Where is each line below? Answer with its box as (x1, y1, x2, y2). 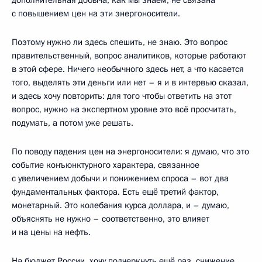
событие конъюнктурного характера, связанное (12, 158, 199, 171)
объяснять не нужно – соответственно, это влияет (12, 212, 209, 225)
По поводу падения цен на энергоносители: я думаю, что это (12, 145, 249, 157)
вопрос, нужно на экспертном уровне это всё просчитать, (12, 103, 236, 115)
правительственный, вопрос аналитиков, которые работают (12, 49, 246, 61)
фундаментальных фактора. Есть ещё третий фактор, (12, 185, 219, 198)
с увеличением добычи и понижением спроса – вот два (12, 172, 229, 184)
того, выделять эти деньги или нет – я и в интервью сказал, (12, 76, 249, 88)
